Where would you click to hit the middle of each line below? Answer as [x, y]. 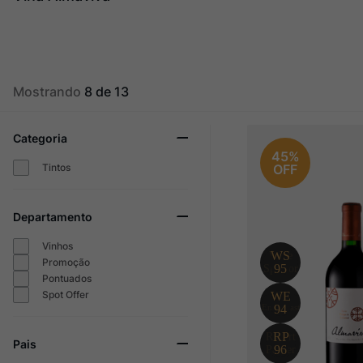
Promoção [66, 262]
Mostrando [49, 91]
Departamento [53, 216]
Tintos [56, 167]
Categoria [40, 138]
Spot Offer [65, 294]
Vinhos [57, 246]
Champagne [121, 21]
